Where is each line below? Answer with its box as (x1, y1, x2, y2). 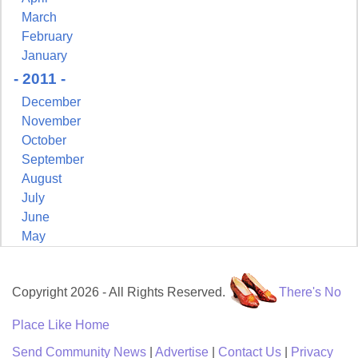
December (22, 95, 81, 109)
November (22, 114, 81, 129)
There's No (279, 285, 341, 300)
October (22, 133, 66, 148)
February (22, 30, 73, 44)
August (22, 172, 62, 186)
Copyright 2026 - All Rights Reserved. (12, 285, 229, 300)
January (22, 49, 67, 63)
